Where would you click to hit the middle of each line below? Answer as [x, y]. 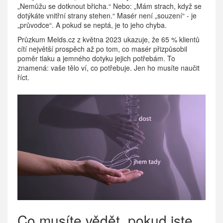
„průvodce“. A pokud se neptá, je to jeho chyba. [92, 25]
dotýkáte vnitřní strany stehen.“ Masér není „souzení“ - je [107, 15]
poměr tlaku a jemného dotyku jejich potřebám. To [96, 58]
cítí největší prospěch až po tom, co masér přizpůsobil [102, 49]
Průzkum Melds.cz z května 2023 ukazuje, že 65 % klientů [109, 39]
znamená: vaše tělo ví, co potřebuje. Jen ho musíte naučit [109, 67]
